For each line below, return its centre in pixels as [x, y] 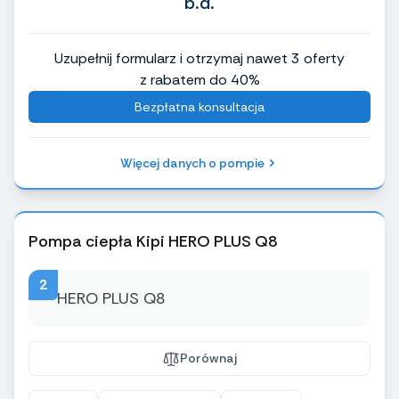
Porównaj [208, 358]
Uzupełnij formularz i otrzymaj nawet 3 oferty [199, 59]
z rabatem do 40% [199, 80]
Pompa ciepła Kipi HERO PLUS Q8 [153, 242]
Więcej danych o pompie [192, 163]
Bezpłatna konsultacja [199, 107]
